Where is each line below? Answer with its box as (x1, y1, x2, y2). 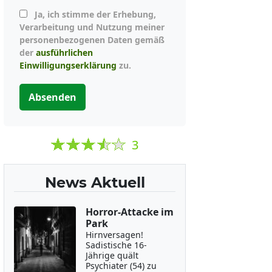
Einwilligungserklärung (19, 59, 117, 71)
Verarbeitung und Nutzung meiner (19, 21, 165, 33)
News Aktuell (44, 174, 145, 191)
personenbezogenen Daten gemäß (19, 34, 165, 46)
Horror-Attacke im (85, 205, 174, 219)
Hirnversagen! (85, 229, 143, 240)
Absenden (29, 90, 76, 104)
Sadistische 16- (85, 239, 147, 251)
